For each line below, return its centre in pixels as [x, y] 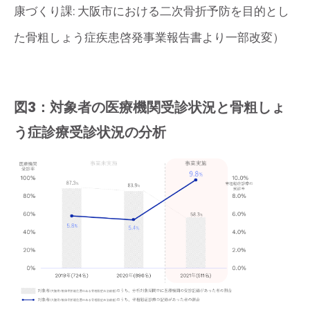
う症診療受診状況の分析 [90, 132]
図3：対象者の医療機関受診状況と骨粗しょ [149, 107]
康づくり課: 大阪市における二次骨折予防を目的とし [152, 11]
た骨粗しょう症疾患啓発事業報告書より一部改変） [149, 37]
